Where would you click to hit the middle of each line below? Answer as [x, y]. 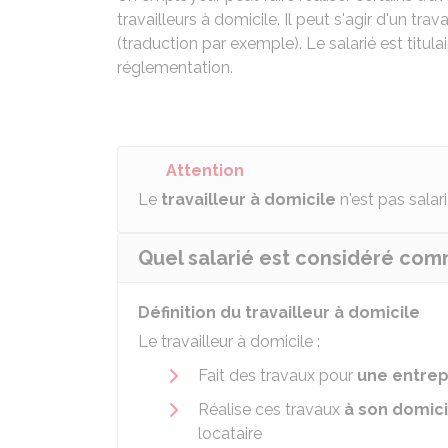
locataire [230, 433]
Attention [205, 170]
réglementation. [175, 67]
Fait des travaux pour [277, 375]
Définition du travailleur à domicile [279, 312]
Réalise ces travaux [271, 409]
